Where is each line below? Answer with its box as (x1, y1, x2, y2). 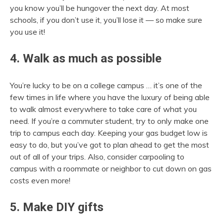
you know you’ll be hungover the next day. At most (10, 3, 189, 13)
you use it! (10, 27, 45, 37)
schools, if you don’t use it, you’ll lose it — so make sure (10, 15, 202, 25)
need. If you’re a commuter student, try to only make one (10, 116, 209, 126)
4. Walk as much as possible (10, 52, 162, 65)
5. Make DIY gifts (10, 200, 104, 214)
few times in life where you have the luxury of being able (10, 92, 210, 102)
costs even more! (10, 175, 70, 185)
